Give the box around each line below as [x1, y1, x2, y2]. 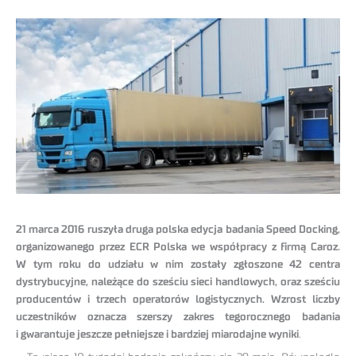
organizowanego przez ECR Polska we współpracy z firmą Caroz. [16, 242, 340, 253]
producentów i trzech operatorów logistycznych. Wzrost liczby [16, 294, 340, 306]
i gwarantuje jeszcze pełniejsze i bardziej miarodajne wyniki [16, 329, 299, 341]
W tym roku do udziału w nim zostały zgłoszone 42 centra [16, 259, 340, 271]
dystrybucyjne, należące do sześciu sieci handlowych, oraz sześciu [16, 277, 340, 288]
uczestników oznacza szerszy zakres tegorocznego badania [16, 311, 340, 323]
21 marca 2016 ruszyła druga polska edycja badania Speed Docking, [16, 224, 340, 236]
